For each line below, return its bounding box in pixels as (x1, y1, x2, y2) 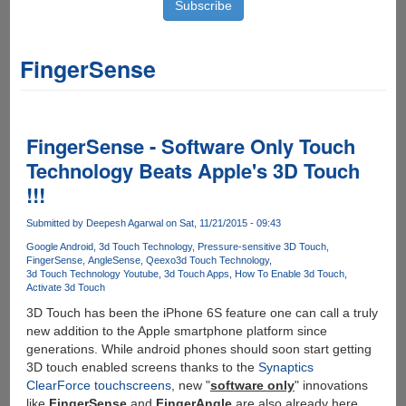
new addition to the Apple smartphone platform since (25, 324, 327, 339)
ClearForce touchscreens (25, 378, 171, 393)
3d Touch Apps (163, 268, 229, 280)
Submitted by (25, 217, 86, 228)
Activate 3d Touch (25, 282, 105, 294)
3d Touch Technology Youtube (25, 268, 159, 280)
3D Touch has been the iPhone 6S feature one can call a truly (25, 305, 378, 321)
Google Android (25, 241, 93, 253)
